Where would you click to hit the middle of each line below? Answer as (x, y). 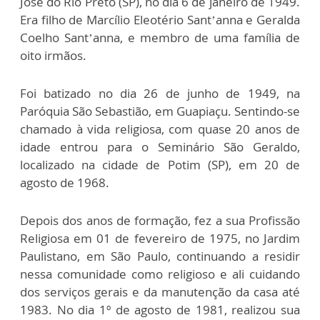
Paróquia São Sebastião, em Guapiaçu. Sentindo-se (160, 111)
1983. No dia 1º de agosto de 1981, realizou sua (160, 309)
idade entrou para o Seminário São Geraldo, (160, 146)
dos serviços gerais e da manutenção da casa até (160, 291)
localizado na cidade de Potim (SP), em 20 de (160, 164)
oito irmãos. (53, 55)
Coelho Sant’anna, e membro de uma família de (160, 37)
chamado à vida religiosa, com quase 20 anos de (160, 129)
